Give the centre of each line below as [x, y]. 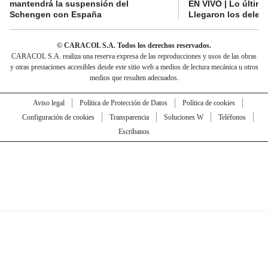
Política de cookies [208, 103]
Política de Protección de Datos [123, 103]
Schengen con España [56, 14]
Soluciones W [183, 117]
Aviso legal [48, 103]
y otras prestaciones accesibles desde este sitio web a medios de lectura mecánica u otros [134, 67]
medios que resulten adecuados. [134, 77]
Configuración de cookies [58, 117]
